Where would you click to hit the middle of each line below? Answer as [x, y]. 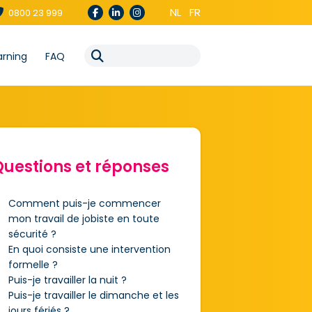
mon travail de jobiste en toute [84, 219]
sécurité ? [32, 234]
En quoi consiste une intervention [89, 249]
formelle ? [33, 265]
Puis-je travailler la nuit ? [67, 280]
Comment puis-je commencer [84, 203]
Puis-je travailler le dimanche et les [93, 295]
